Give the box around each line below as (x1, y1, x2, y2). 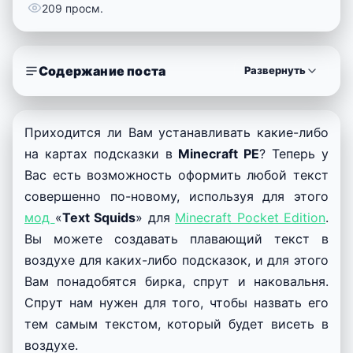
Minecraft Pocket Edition (175, 209, 325, 225)
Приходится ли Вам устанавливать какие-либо (24, 124, 329, 140)
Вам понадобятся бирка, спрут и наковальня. (24, 273, 329, 289)
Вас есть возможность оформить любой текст (24, 166, 329, 183)
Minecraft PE (178, 145, 260, 162)
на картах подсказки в (24, 145, 179, 162)
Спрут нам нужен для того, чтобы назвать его (24, 294, 329, 310)
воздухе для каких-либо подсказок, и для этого (24, 251, 329, 268)
